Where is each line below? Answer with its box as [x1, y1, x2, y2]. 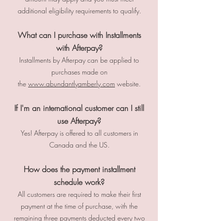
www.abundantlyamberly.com [28, 79, 115, 88]
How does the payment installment [23, 164, 135, 175]
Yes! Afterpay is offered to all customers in [20, 128, 138, 138]
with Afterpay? [56, 42, 103, 53]
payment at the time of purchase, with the [21, 201, 138, 211]
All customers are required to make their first [17, 189, 141, 199]
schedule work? [54, 177, 105, 187]
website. [115, 79, 141, 88]
